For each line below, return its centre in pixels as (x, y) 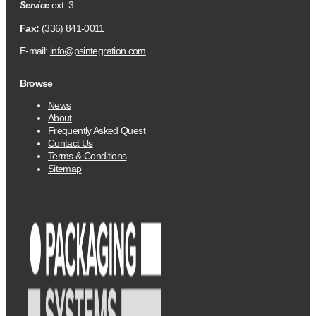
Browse (36, 83)
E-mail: (35, 50)
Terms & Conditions (87, 156)
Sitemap (65, 168)
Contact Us (71, 143)
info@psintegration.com (98, 50)
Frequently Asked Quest (97, 130)
